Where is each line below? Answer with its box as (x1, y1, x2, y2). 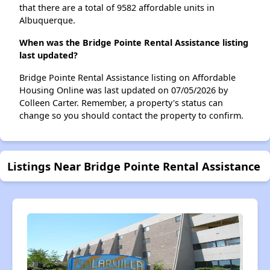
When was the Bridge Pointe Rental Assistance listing (19, 37, 248, 48)
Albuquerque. (19, 14, 75, 26)
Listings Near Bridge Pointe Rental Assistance (7, 159, 260, 174)
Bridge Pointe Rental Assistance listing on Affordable (19, 72, 236, 83)
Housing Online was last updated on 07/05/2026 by (19, 84, 228, 96)
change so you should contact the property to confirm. (19, 110, 243, 121)
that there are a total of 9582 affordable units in (19, 2, 215, 13)
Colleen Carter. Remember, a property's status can (19, 97, 223, 108)
